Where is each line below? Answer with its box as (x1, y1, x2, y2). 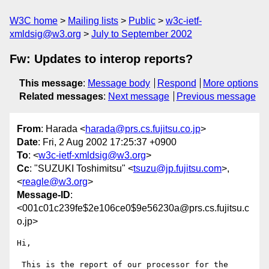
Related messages (19, 91, 103, 101)
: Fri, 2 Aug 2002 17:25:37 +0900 (38, 137, 177, 148)
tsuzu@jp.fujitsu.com (133, 163, 222, 174)
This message (19, 78, 83, 88)
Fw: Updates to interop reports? (10, 52, 193, 65)
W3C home (10, 16, 58, 26)
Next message (108, 91, 169, 101)
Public (128, 16, 156, 26)
